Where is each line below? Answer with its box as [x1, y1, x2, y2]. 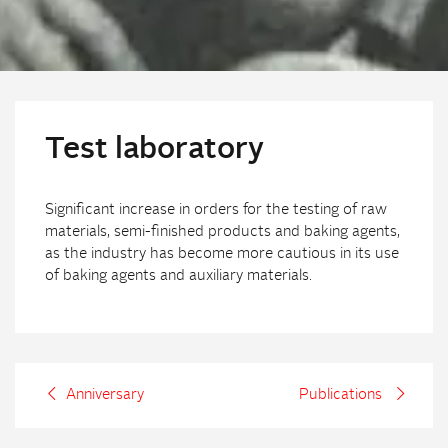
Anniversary [66, 388, 145, 403]
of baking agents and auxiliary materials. [45, 269, 312, 284]
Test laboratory [45, 135, 264, 165]
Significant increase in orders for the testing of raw [45, 203, 387, 218]
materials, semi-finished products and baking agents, [45, 225, 400, 240]
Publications [298, 388, 382, 403]
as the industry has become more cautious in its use [45, 247, 399, 262]
